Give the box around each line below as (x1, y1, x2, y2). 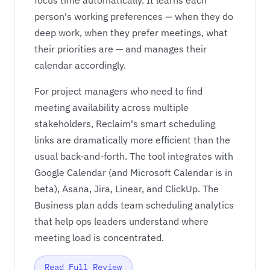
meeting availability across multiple (34, 101, 189, 114)
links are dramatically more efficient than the (34, 134, 230, 146)
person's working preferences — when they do (34, 10, 233, 23)
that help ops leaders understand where (34, 215, 209, 228)
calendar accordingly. (34, 59, 126, 72)
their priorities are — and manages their (34, 43, 207, 55)
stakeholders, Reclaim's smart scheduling (34, 118, 215, 130)
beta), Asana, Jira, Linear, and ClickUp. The (34, 183, 219, 195)
